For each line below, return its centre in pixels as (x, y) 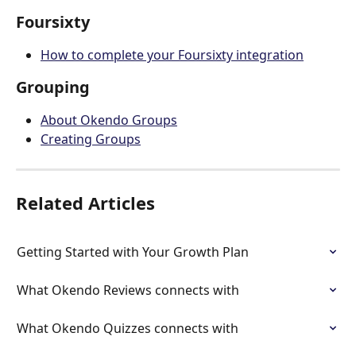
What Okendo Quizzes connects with (128, 328)
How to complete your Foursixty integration (172, 54)
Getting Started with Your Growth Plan (133, 252)
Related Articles (85, 202)
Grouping (53, 87)
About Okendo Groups (109, 120)
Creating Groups (91, 139)
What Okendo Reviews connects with (128, 290)
